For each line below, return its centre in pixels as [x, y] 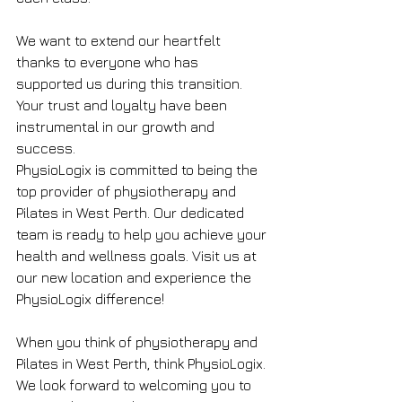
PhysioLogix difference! [90, 299]
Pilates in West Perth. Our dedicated [132, 213]
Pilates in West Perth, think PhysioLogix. [143, 364]
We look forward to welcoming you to [135, 385]
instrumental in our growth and [117, 127]
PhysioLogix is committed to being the [139, 170]
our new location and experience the [135, 278]
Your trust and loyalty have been [123, 105]
